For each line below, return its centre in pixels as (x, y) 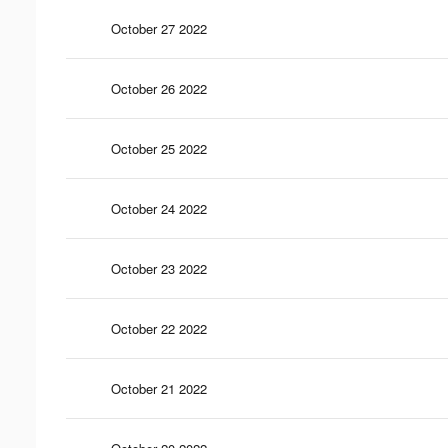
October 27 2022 (159, 28)
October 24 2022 (159, 208)
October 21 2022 (159, 388)
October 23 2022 (159, 268)
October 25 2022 (159, 148)
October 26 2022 (159, 88)
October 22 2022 (159, 328)
